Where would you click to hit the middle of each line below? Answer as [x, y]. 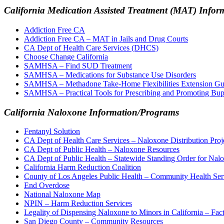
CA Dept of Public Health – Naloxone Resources [102, 149]
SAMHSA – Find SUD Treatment [78, 65]
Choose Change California [66, 56]
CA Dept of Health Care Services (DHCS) [91, 47]
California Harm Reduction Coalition [82, 167]
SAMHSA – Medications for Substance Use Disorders [110, 74]
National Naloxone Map [62, 194]
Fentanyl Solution [52, 131]
